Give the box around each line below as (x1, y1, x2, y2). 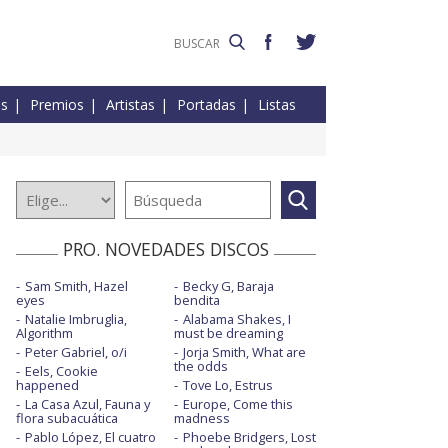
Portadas (177, 95, 236, 115)
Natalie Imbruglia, (25, 310, 127, 329)
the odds (173, 357, 228, 376)
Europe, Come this (182, 395, 293, 414)
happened (16, 376, 79, 395)
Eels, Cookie (25, 362, 98, 381)
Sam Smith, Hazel (25, 277, 128, 296)
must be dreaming (173, 324, 283, 343)
